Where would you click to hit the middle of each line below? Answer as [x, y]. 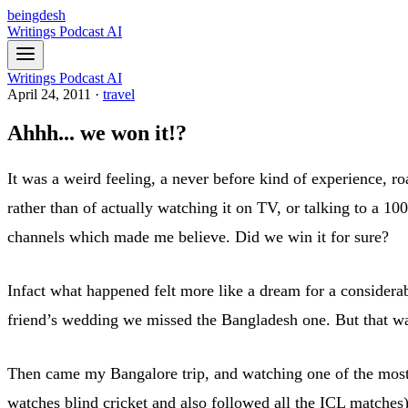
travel [119, 94]
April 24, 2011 [49, 94]
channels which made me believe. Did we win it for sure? [198, 236]
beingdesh [36, 15]
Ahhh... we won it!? [97, 133]
